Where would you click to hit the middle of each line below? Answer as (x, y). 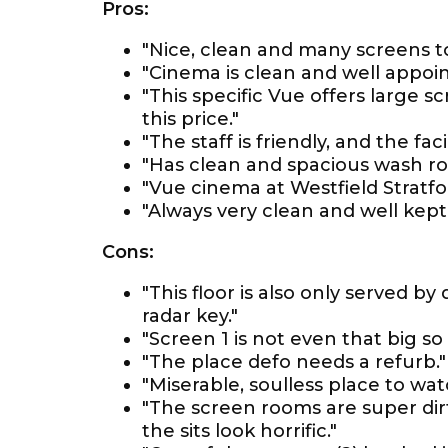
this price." (190, 119)
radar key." (190, 316)
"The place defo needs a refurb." (294, 362)
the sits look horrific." (239, 431)
